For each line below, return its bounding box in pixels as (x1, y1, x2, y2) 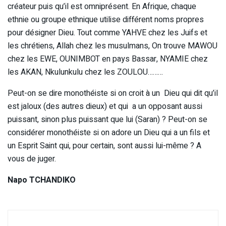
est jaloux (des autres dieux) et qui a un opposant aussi (8, 100, 202, 113)
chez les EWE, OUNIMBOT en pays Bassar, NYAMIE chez (8, 53, 208, 66)
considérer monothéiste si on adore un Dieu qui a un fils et (8, 127, 210, 139)
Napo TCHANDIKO (8, 174, 76, 187)
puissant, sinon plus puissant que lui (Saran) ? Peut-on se (8, 114, 207, 126)
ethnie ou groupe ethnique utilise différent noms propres (8, 14, 204, 26)
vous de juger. (8, 153, 56, 165)
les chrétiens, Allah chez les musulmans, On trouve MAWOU (8, 40, 217, 52)
